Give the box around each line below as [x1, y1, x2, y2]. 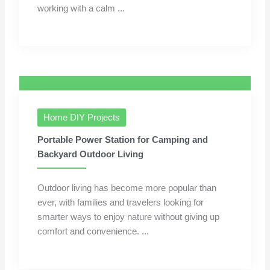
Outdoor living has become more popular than [37, 183, 217, 193]
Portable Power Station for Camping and [37, 135, 209, 145]
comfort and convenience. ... [37, 227, 149, 237]
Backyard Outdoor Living [37, 149, 144, 160]
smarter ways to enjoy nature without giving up [37, 212, 220, 222]
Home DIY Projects [43, 113, 121, 123]
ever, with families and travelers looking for [37, 198, 204, 208]
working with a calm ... [37, 4, 125, 14]
